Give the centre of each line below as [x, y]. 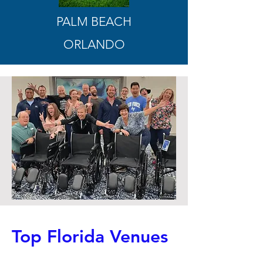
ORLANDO [94, 44]
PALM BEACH [94, 21]
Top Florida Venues [90, 237]
